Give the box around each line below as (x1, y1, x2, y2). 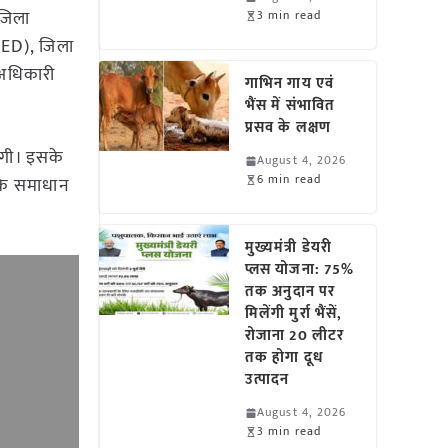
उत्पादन (245, 367, 290, 392)
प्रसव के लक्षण (245, 115, 331, 140)
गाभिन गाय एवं (245, 71, 334, 96)
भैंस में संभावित (245, 93, 335, 118)
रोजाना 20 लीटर (245, 323, 345, 348)
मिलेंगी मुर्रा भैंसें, (245, 301, 343, 326)
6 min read (257, 169, 322, 189)
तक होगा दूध (245, 345, 324, 370)
